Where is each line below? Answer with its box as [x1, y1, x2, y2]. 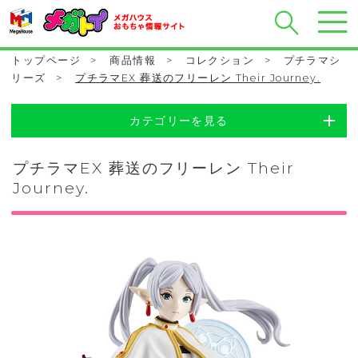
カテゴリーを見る [129, 113, 229, 129]
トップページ [11, 54, 81, 67]
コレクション [185, 54, 255, 67]
